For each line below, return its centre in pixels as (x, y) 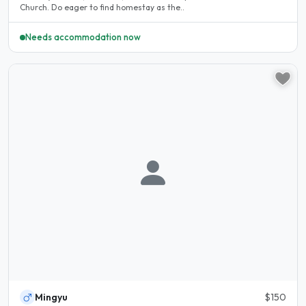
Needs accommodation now (83, 37)
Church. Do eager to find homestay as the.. (102, 7)
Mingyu (51, 297)
